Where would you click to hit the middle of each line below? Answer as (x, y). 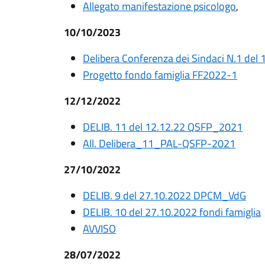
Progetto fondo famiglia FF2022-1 (160, 75)
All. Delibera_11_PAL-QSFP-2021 (159, 143)
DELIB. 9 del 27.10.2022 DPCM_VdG (164, 195)
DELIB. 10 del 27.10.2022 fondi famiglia (172, 212)
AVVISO (99, 229)
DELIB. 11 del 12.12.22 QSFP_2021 (163, 127)
